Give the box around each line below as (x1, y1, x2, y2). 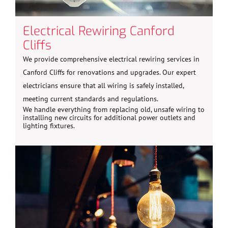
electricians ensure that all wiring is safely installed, (23, 80, 184, 90)
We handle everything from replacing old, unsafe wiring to (23, 104, 205, 114)
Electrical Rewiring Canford (23, 22, 175, 39)
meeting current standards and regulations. (23, 94, 158, 103)
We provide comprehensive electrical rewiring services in (23, 54, 199, 64)
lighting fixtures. (23, 121, 75, 130)
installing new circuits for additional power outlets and (23, 112, 195, 122)
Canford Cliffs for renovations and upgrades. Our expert (23, 67, 196, 77)
